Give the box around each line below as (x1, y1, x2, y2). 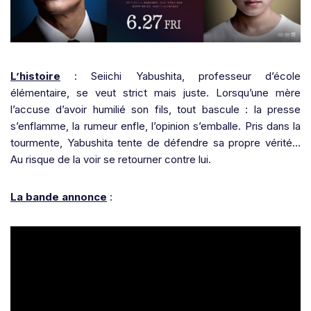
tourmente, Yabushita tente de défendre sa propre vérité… (10, 136, 301, 150)
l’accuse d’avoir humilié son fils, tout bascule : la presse (10, 103, 301, 117)
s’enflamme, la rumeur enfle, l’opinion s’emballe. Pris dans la (10, 119, 301, 133)
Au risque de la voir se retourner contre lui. (10, 153, 211, 167)
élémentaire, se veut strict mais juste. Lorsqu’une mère (10, 86, 301, 100)
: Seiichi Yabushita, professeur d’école (60, 69, 301, 83)
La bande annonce (10, 190, 107, 204)
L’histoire (10, 69, 60, 83)
